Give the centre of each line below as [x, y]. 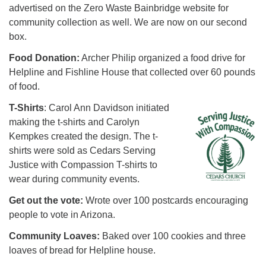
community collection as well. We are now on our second [128, 22]
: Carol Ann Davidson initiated [107, 108]
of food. [24, 86]
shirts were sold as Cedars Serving [82, 151]
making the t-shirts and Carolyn [74, 122]
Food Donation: [44, 58]
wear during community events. [74, 179]
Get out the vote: [46, 200]
